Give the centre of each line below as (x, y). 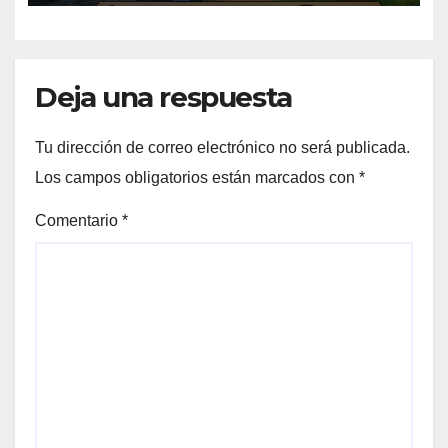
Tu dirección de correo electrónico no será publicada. (222, 147)
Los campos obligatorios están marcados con (197, 177)
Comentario (78, 220)
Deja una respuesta (163, 97)
